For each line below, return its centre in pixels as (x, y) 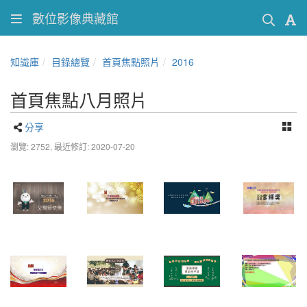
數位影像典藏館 (75, 18)
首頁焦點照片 (131, 62)
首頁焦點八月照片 (79, 99)
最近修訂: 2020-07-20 (95, 146)
